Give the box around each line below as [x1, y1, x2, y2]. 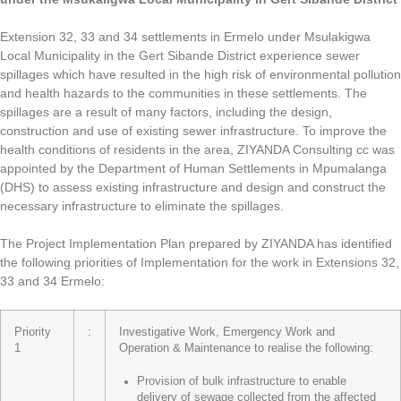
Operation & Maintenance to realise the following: [119, 342, 373, 354]
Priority [14, 326, 51, 338]
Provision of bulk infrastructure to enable [137, 374, 346, 388]
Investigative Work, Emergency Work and [119, 326, 335, 338]
